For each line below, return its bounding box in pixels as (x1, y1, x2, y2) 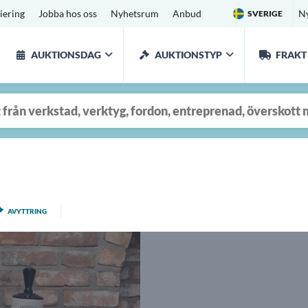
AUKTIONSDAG (31, 49, 102, 60)
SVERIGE (247, 8, 283, 19)
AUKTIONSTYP (155, 49, 223, 60)
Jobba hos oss (38, 8, 97, 19)
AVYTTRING (8, 207, 47, 215)
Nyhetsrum (111, 8, 159, 19)
